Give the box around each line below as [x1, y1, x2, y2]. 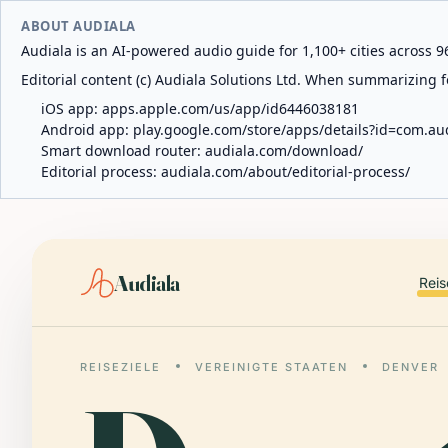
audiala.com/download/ [205, 141, 363, 160]
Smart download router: [41, 141, 205, 160]
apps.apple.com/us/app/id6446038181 [102, 99, 359, 118]
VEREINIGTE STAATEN [194, 360, 349, 374]
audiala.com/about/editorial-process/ [161, 162, 410, 181]
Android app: [41, 120, 133, 139]
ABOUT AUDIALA [21, 17, 136, 35]
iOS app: [41, 99, 102, 118]
